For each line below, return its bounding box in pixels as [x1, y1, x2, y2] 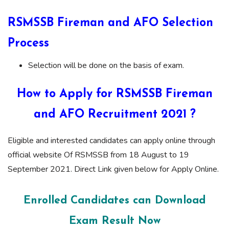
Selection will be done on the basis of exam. [28, 59, 184, 71]
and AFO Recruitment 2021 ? [33, 108, 196, 121]
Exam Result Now [68, 215, 161, 226]
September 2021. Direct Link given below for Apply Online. [8, 163, 219, 175]
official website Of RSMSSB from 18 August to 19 [8, 149, 189, 161]
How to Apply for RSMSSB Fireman [16, 88, 213, 100]
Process [8, 37, 49, 50]
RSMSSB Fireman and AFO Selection [8, 17, 213, 29]
